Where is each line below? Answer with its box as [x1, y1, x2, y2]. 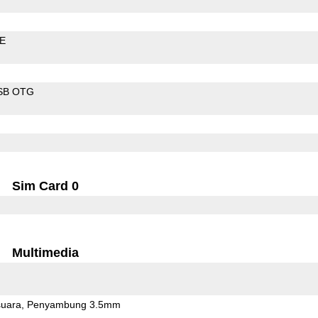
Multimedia [12, 245, 79, 260]
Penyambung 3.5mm [26, 298, 121, 310]
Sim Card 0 [12, 178, 79, 193]
